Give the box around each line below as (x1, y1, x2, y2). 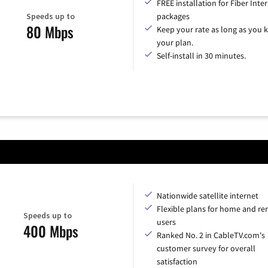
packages (157, 11, 190, 22)
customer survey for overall (157, 243, 255, 254)
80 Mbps (26, 20, 74, 42)
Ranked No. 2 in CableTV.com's (157, 230, 265, 241)
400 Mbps (23, 220, 78, 242)
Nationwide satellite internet (157, 190, 258, 202)
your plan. (157, 37, 193, 48)
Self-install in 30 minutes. (157, 50, 246, 62)
